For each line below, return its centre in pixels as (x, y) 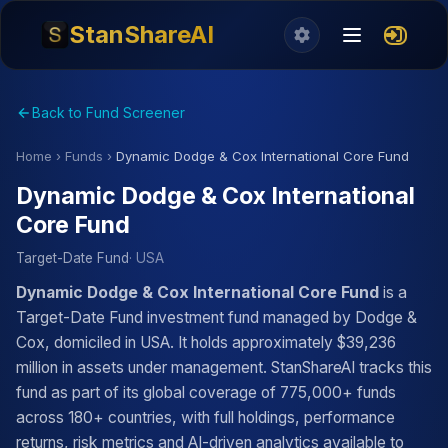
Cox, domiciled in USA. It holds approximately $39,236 (206, 342)
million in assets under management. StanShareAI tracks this (224, 367)
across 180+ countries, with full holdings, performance (205, 417)
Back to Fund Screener (108, 112)
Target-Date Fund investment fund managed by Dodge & (216, 317)
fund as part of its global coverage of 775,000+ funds (206, 392)
